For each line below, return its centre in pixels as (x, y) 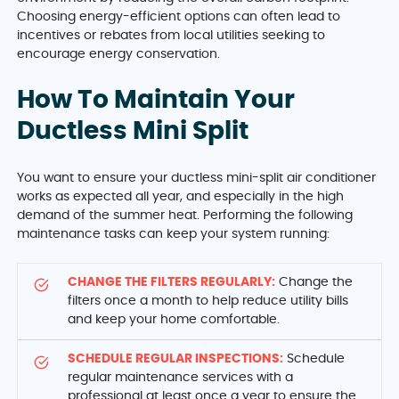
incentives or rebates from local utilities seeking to (171, 36)
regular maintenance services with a (181, 378)
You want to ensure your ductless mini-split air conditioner (197, 178)
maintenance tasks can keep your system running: (174, 234)
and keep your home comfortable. (174, 319)
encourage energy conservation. (119, 55)
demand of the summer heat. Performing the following (185, 215)
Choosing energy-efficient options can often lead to (179, 17)
